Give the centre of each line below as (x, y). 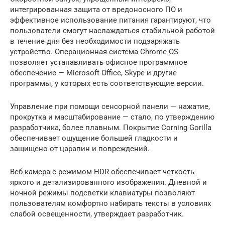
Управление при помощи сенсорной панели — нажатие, (110, 106)
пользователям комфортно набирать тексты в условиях (110, 203)
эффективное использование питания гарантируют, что (110, 20)
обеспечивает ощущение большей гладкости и (94, 138)
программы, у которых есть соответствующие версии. (107, 83)
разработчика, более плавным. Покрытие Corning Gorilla (111, 127)
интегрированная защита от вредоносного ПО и (96, 9)
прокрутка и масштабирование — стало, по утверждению (112, 117)
